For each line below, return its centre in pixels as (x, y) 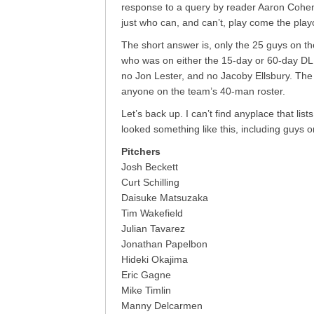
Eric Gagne (146, 275)
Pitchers (141, 151)
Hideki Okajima (155, 259)
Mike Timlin (146, 290)
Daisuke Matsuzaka (165, 198)
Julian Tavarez (153, 228)
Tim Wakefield (152, 213)
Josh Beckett (150, 167)
